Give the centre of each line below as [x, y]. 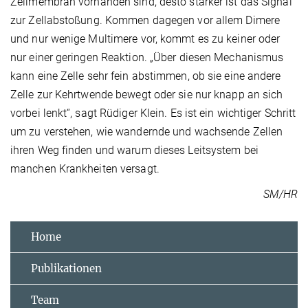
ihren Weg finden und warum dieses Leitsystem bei [134, 150]
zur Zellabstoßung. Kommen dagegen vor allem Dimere [145, 20]
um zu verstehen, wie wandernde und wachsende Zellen [147, 131]
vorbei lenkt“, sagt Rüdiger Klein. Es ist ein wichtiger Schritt [153, 113]
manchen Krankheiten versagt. [85, 168]
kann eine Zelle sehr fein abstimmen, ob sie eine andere [146, 76]
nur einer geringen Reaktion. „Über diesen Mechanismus [147, 57]
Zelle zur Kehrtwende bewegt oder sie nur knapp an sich [147, 94]
